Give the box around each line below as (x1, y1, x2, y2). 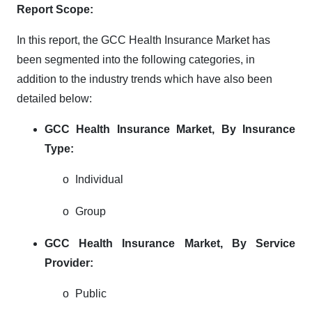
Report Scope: (17, 3, 93, 15)
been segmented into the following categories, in (17, 53, 255, 65)
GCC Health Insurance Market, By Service (45, 237, 295, 249)
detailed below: (17, 92, 92, 104)
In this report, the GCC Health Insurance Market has (17, 33, 270, 46)
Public (75, 287, 107, 299)
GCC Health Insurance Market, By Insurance (45, 123, 295, 135)
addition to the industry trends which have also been (17, 72, 272, 85)
